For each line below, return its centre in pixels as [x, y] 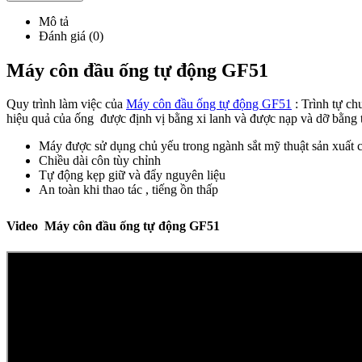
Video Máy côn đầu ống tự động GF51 [113, 226]
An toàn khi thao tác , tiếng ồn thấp [130, 190]
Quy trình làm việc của [66, 104]
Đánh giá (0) [71, 36]
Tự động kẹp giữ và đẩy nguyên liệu [134, 175]
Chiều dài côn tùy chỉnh [101, 161]
